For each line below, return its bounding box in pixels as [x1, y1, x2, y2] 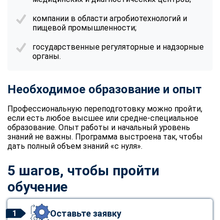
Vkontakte [39, 99, 74, 108]
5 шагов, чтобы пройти [7, 162, 159, 179]
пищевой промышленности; [32, 23, 137, 32]
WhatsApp [129, 76, 162, 84]
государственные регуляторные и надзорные [32, 42, 204, 52]
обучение [7, 178, 68, 195]
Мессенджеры [18, 33, 74, 43]
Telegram [39, 76, 71, 84]
